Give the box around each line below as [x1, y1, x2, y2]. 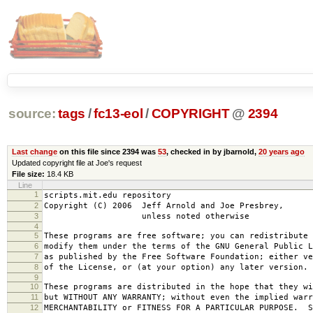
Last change [11, 147, 57, 156]
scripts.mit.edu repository [44, 190, 171, 200]
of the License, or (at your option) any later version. [44, 262, 308, 272]
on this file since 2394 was [57, 147, 158, 156]
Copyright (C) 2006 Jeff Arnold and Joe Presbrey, [44, 201, 284, 210]
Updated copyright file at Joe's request [11, 158, 142, 167]
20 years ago [258, 147, 305, 156]
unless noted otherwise [44, 211, 249, 221]
